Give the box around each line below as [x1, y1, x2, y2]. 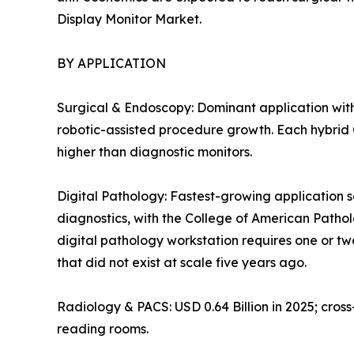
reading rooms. [57, 320, 149, 337]
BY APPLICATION [57, 55, 166, 71]
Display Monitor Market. [57, 10, 201, 27]
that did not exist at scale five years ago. [57, 254, 307, 270]
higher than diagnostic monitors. [57, 143, 252, 160]
